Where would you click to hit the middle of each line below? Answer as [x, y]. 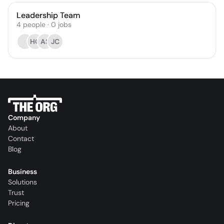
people [34, 24]
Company [24, 118]
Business [22, 172]
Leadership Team [48, 15]
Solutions [22, 182]
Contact [21, 139]
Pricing [19, 203]
